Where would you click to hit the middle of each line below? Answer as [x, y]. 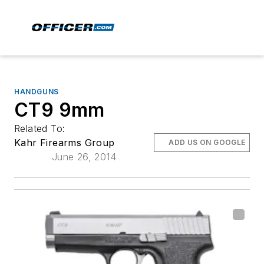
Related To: [41, 128]
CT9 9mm [60, 110]
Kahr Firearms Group [65, 143]
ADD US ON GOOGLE [207, 142]
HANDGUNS [37, 92]
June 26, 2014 [84, 157]
